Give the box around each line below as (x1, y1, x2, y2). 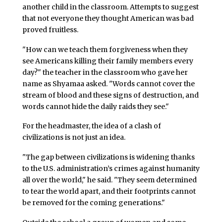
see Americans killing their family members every (22, 56, 193, 65)
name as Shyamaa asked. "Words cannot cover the (22, 79, 195, 88)
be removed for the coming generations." (22, 198, 165, 208)
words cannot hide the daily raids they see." (22, 102, 169, 111)
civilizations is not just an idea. (22, 133, 125, 142)
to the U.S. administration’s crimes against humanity (22, 164, 200, 173)
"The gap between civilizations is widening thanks (22, 153, 195, 162)
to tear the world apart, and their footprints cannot (22, 187, 196, 196)
